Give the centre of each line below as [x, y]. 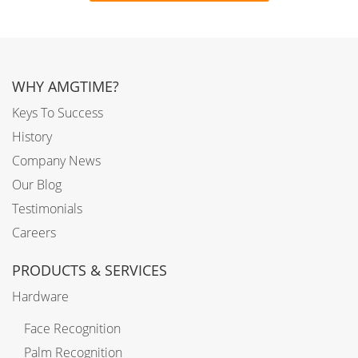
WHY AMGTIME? [66, 87]
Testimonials [47, 209]
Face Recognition [72, 329]
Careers [34, 233]
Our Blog [37, 185]
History [32, 137]
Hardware [40, 297]
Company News [56, 161]
